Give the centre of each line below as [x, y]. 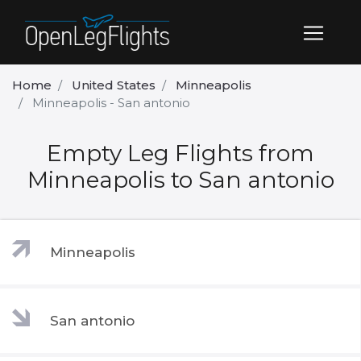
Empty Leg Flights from [180, 154]
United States [114, 85]
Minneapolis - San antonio [111, 103]
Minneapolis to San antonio [180, 180]
